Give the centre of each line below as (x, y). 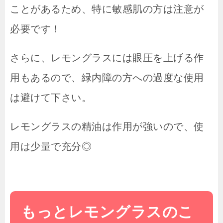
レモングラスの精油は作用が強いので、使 (107, 127)
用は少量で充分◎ (51, 147)
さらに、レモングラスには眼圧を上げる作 (107, 58)
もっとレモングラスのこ (107, 212)
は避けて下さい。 (51, 98)
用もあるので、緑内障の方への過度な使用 (107, 78)
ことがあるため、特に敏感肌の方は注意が (107, 9)
